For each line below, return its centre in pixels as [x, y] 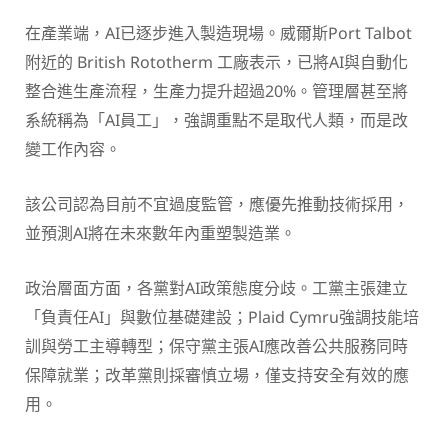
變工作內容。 [73, 149]
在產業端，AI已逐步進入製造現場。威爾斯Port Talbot [218, 33]
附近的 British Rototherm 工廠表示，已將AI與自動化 [216, 62]
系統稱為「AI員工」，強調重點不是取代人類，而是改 [216, 120]
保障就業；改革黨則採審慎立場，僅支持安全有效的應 [217, 375]
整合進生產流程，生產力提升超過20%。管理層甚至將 [216, 91]
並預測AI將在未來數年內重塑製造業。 [160, 233]
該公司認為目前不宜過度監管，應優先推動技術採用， [217, 204]
